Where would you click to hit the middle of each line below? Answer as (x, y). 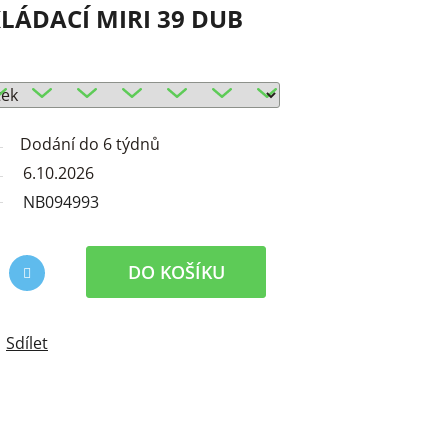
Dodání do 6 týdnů (90, 144)
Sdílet (27, 343)
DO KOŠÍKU (176, 272)
